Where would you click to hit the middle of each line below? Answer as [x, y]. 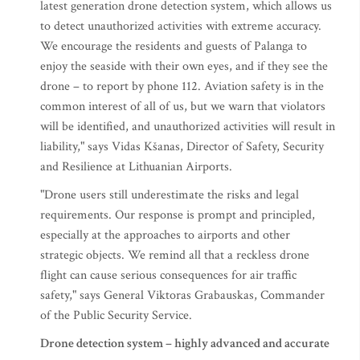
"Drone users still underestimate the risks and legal [170, 195]
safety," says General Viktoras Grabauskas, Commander [182, 295]
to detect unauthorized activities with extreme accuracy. [181, 26]
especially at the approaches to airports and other [165, 235]
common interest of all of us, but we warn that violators [183, 106]
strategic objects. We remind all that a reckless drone [175, 255]
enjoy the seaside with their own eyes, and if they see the [184, 66]
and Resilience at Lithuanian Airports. [136, 167]
